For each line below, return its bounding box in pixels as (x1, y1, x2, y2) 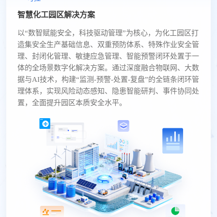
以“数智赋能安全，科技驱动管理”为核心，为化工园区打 (17, 29, 199, 37)
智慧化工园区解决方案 (17, 10, 95, 19)
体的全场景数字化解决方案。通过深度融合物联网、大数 (17, 63, 199, 72)
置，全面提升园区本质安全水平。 (17, 98, 126, 107)
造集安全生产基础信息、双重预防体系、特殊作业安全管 (17, 40, 199, 48)
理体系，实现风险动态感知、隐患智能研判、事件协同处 (17, 87, 199, 95)
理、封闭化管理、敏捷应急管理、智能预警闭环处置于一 (17, 52, 199, 60)
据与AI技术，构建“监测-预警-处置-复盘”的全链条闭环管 (17, 75, 199, 83)
